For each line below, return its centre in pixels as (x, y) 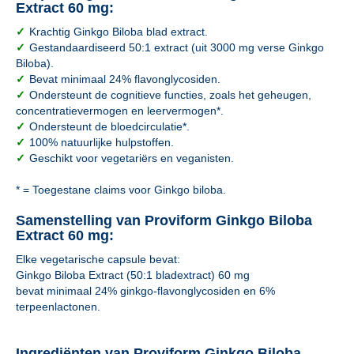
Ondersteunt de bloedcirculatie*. (109, 126)
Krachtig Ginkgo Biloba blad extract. (119, 32)
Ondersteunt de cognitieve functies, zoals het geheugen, (170, 95)
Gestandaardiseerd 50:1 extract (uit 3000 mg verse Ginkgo (177, 47)
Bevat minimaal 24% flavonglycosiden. (125, 79)
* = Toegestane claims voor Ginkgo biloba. (121, 190)
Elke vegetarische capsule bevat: (98, 259)
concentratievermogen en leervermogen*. (120, 111)
